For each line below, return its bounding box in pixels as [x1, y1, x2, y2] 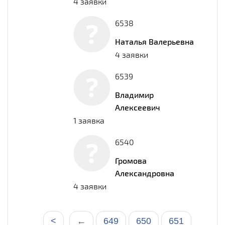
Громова [115, 155, 147, 165]
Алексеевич [115, 102, 160, 112]
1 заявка [73, 115, 104, 125]
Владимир [115, 89, 154, 99]
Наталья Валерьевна [115, 36, 194, 46]
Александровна [115, 168, 174, 178]
